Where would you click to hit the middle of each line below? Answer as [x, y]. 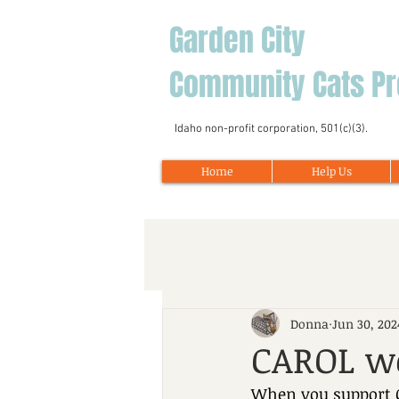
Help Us [331, 171]
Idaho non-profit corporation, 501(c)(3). [273, 129]
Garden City [241, 40]
